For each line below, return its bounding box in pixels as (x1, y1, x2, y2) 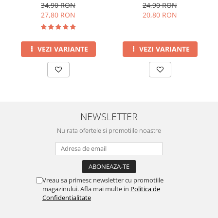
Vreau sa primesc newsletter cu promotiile (42, 176, 163, 184)
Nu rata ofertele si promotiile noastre (57, 126, 161, 135)
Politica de (130, 184, 160, 193)
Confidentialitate (42, 193, 91, 202)
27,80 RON (41, 10, 75, 19)
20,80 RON (143, 10, 177, 19)
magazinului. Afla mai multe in (42, 184, 130, 193)
